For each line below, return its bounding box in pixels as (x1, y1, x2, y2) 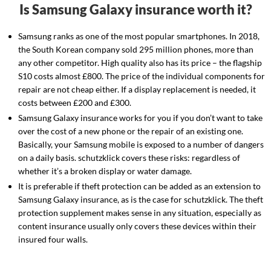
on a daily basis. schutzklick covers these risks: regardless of (18, 152, 240, 163)
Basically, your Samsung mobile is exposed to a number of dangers (18, 139, 264, 150)
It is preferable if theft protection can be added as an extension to (18, 181, 261, 192)
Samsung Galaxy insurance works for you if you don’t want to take (18, 113, 263, 123)
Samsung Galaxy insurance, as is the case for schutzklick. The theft (18, 194, 263, 205)
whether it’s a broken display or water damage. (18, 166, 192, 177)
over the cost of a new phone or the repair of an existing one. (18, 126, 243, 137)
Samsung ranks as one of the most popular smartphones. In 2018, (18, 31, 260, 42)
